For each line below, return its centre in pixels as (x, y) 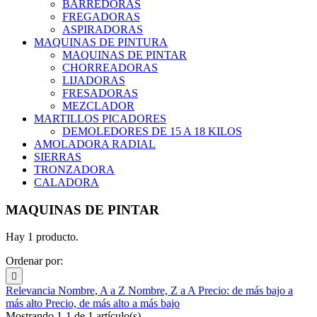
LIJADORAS (94, 80)
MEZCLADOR (98, 105)
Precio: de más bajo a (246, 291)
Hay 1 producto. (42, 237)
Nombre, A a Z (93, 291)
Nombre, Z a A (163, 291)
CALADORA (67, 182)
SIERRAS (58, 156)
